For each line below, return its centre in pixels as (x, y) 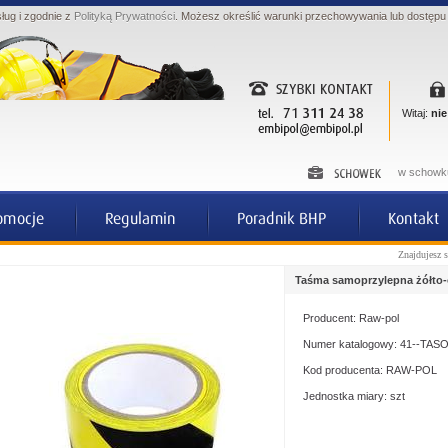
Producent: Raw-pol (351, 318)
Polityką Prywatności (124, 16)
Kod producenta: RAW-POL (370, 370)
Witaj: (416, 113)
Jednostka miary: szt (354, 396)
